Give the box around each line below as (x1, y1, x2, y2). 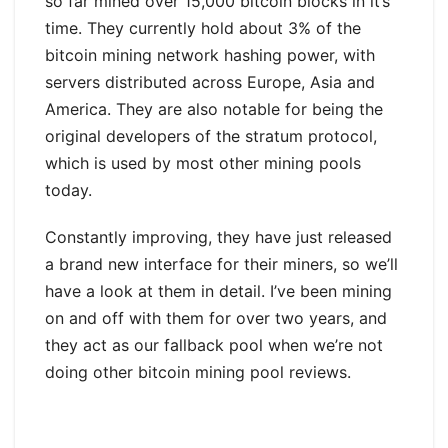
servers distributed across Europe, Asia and (45, 72, 375, 93)
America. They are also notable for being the (45, 99, 383, 120)
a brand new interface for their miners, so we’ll (45, 254, 398, 275)
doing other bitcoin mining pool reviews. (45, 362, 351, 383)
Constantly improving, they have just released (45, 227, 392, 248)
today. (45, 180, 92, 201)
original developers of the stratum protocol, (45, 126, 377, 147)
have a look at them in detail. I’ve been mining (45, 281, 392, 302)
